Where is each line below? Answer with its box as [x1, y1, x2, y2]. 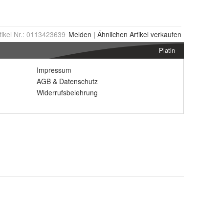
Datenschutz [59, 76, 98, 87]
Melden [68, 29, 91, 40]
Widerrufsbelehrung [37, 88, 98, 98]
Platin [159, 45, 175, 55]
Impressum [37, 65, 71, 75]
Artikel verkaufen [128, 29, 181, 40]
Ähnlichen [97, 29, 128, 40]
